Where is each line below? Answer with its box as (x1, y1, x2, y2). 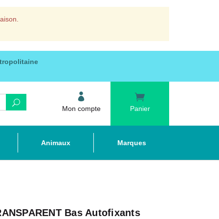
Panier (130, 105, 150, 112)
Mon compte (62, 105, 101, 112)
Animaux (41, 139, 70, 147)
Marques (117, 139, 146, 147)
